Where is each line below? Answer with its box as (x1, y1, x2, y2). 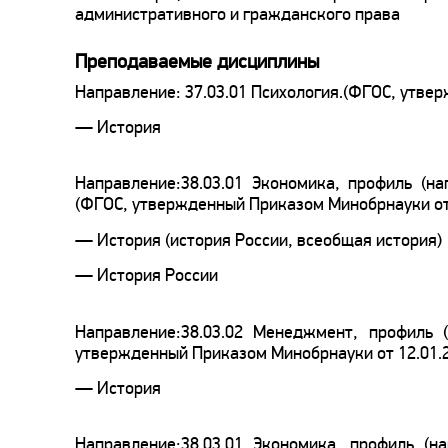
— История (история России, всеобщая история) (75, 228, 442, 251)
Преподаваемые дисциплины (75, 48, 319, 74)
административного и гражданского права (75, 3, 400, 26)
